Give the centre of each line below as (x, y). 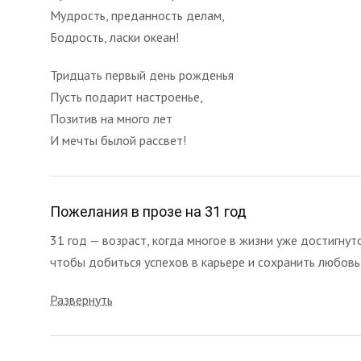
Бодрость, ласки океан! (114, 37)
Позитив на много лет (111, 118)
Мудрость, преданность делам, (137, 15)
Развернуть (81, 300)
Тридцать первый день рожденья (142, 75)
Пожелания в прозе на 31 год (148, 212)
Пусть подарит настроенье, (127, 97)
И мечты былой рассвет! (118, 140)
